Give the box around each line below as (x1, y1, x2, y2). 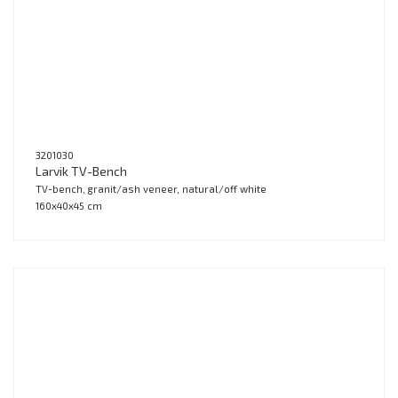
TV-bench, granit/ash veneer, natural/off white (36, 183, 267, 195)
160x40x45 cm (36, 200, 102, 212)
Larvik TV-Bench (36, 163, 127, 179)
